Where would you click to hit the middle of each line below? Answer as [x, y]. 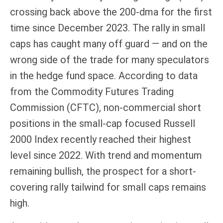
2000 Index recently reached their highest [101, 139]
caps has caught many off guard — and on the [109, 44]
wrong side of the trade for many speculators [110, 59]
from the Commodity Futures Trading [92, 91]
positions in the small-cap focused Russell [103, 123]
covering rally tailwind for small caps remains [108, 187]
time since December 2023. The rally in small [108, 28]
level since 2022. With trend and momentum [106, 155]
